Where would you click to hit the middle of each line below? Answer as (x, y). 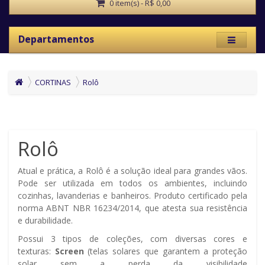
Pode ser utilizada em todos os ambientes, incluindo (132, 183)
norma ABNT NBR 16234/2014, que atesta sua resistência (132, 208)
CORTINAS (53, 83)
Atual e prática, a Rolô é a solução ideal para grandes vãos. (132, 171)
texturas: (36, 251)
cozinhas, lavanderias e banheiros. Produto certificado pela (132, 196)
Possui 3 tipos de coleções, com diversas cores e (132, 239)
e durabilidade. (45, 221)
